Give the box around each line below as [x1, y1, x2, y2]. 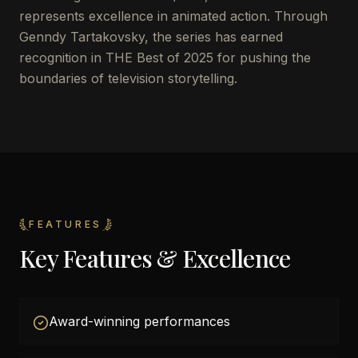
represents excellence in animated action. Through [19, 8, 328, 24]
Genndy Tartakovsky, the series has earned [19, 29, 283, 45]
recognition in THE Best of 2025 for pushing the [19, 50, 311, 66]
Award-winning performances [49, 313, 230, 329]
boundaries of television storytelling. [19, 70, 237, 86]
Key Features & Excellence [19, 242, 291, 274]
